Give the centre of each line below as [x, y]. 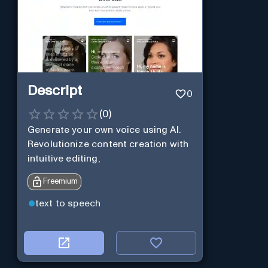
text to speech [68, 203]
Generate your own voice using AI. [104, 130]
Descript [54, 91]
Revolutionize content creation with [108, 144]
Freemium [60, 181]
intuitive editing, [64, 158]
